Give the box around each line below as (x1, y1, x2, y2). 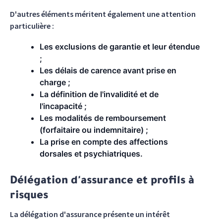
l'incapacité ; (40, 101, 87, 111)
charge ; (40, 77, 70, 87)
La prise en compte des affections (40, 137, 168, 147)
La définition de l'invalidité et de (40, 89, 159, 99)
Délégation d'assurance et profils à (10, 176, 194, 188)
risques (10, 191, 48, 203)
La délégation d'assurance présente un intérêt (10, 209, 170, 219)
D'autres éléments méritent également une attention (10, 9, 196, 19)
